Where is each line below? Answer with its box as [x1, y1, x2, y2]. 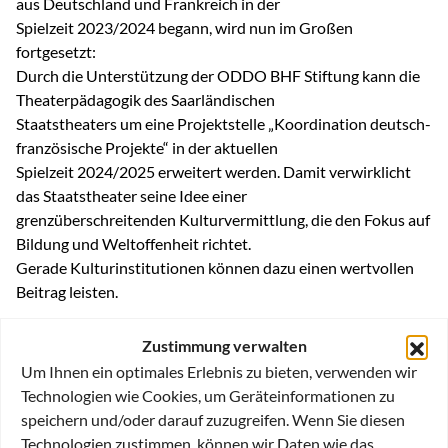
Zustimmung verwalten [141, 336, 307, 355]
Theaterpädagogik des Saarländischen [16, 89, 275, 109]
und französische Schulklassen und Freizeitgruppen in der [16, 393, 408, 413]
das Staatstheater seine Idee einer [16, 185, 247, 205]
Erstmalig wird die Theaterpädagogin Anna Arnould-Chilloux [16, 345, 432, 365]
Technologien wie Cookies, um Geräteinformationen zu [21, 386, 395, 405]
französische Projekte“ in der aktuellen [16, 137, 278, 157]
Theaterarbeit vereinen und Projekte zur [16, 417, 291, 437]
